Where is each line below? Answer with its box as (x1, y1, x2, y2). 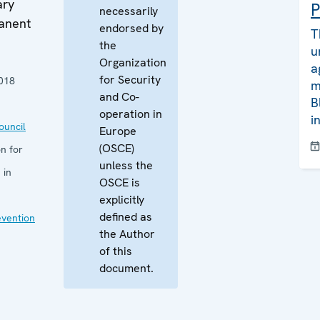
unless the (99, 158, 153, 173)
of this (99, 244, 132, 259)
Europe (99, 124, 136, 139)
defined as (99, 209, 152, 224)
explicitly (99, 192, 144, 207)
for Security (99, 72, 161, 87)
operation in (99, 106, 162, 121)
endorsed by (99, 21, 164, 36)
